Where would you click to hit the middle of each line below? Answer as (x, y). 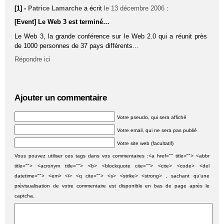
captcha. (25, 195)
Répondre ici (33, 59)
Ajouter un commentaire (61, 98)
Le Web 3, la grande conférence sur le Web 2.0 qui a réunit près (111, 36)
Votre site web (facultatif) (145, 143)
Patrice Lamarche (55, 8)
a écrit (94, 8)
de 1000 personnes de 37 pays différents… (77, 46)
